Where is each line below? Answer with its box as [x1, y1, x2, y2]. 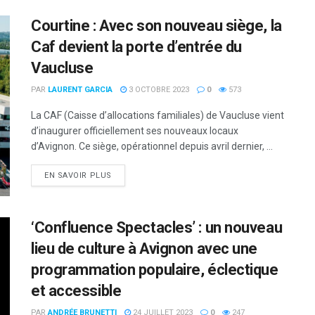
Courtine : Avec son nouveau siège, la [31, 16, 282, 34]
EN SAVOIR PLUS [44, 170, 112, 180]
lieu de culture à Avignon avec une [31, 240, 258, 258]
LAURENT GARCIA [48, 84, 112, 94]
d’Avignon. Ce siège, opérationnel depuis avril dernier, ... [31, 140, 273, 152]
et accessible [31, 282, 122, 300]
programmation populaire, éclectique [31, 261, 278, 279]
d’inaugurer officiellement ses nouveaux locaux [31, 124, 238, 136]
